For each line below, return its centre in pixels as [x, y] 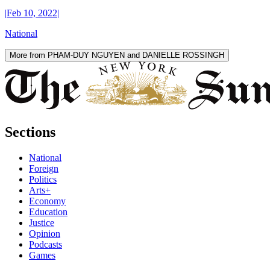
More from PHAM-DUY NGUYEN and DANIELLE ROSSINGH [117, 55]
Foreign [44, 169]
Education [48, 212]
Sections [30, 132]
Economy [47, 201]
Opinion [45, 234]
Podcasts [46, 245]
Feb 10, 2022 [32, 13]
